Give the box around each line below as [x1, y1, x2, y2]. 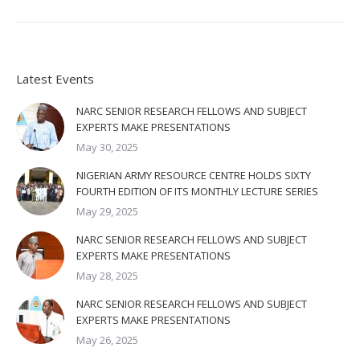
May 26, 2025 [76, 333, 138, 347]
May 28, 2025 [76, 268, 138, 283]
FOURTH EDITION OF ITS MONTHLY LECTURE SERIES [76, 184, 318, 198]
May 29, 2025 [76, 204, 138, 219]
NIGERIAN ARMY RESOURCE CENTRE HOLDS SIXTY [76, 168, 311, 182]
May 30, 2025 [76, 140, 138, 154]
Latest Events [16, 71, 94, 87]
